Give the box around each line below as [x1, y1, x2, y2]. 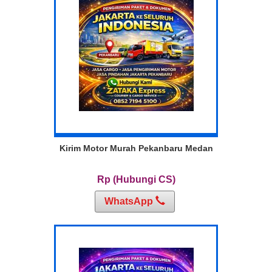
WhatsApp [104, 196, 155, 207]
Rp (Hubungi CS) [97, 174, 175, 185]
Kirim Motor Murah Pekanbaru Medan [59, 143, 213, 154]
